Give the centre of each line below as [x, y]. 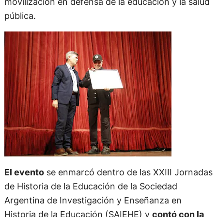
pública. [20, 26]
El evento [24, 182]
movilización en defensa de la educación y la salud [107, 12]
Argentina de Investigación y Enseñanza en [93, 210]
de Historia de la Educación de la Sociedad [91, 196]
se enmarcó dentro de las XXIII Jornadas [128, 182]
